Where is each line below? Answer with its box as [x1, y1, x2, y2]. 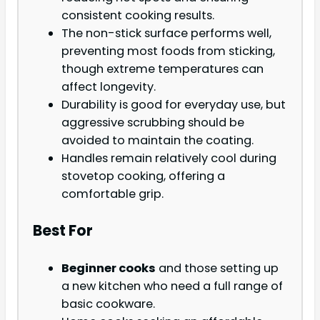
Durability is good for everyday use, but [61, 96, 286, 114]
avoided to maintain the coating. [61, 132, 254, 149]
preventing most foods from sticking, [61, 43, 275, 60]
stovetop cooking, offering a [61, 168, 225, 185]
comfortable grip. [61, 186, 164, 203]
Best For [33, 220, 93, 241]
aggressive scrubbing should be [61, 114, 244, 131]
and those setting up [156, 259, 279, 276]
